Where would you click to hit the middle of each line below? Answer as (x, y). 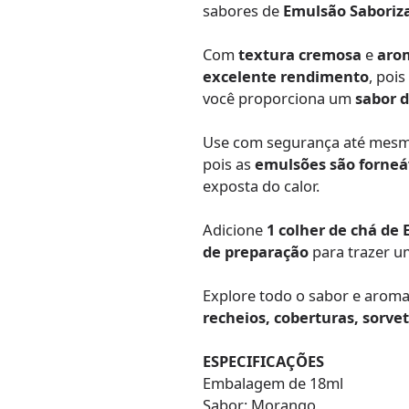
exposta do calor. (262, 186)
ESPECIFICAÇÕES (264, 362)
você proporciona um (279, 99)
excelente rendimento (286, 77)
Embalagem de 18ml (273, 383)
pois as (229, 164)
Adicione (235, 230)
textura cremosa (300, 55)
